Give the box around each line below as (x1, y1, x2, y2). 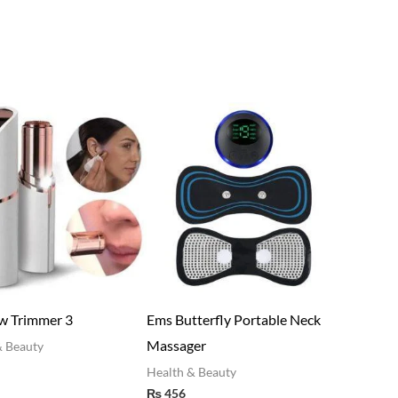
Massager (157, 336, 218, 354)
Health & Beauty (157, 364, 248, 379)
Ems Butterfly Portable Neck (157, 310, 332, 328)
